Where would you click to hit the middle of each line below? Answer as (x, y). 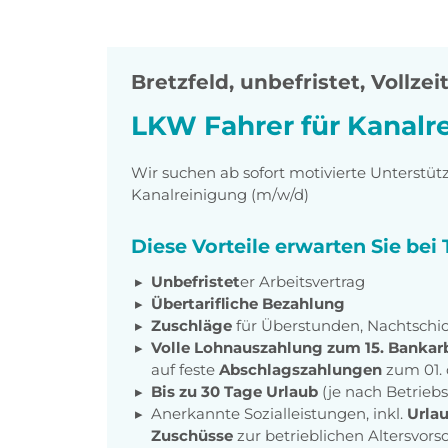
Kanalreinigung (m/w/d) (220, 194)
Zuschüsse (192, 435)
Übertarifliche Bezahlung (248, 303)
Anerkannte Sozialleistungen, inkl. (279, 413)
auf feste (185, 369)
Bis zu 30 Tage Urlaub (234, 391)
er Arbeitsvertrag (302, 281)
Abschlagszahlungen (300, 369)
